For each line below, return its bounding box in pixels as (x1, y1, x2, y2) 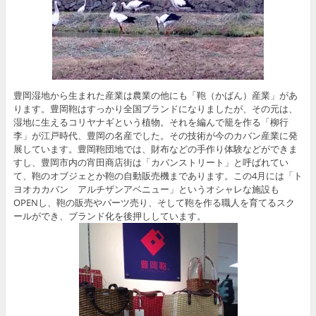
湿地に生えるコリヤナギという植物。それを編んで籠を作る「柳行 (13, 115, 288, 128)
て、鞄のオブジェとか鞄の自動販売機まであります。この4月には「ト (13, 169, 303, 182)
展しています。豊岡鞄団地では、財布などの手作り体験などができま (13, 142, 298, 155)
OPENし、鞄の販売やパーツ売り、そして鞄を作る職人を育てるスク (13, 195, 295, 209)
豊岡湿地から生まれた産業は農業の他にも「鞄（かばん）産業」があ (13, 88, 298, 102)
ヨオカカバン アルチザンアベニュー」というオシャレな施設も (13, 182, 279, 195)
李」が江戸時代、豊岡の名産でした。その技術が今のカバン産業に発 (13, 128, 298, 142)
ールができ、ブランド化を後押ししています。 (13, 209, 206, 222)
